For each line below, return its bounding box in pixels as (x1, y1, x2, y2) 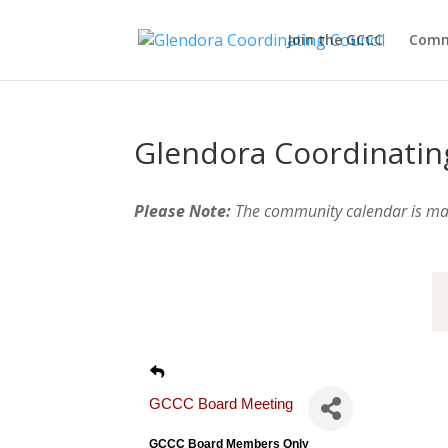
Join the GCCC (286, 30, 383, 49)
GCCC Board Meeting (149, 395, 294, 412)
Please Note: (134, 200, 232, 222)
